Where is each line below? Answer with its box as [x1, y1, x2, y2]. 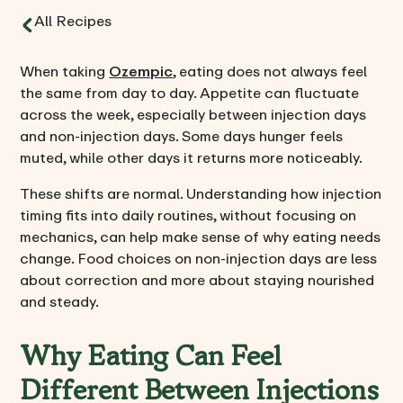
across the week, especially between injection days [20, 103, 367, 127]
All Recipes [34, 9, 112, 33]
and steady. [20, 290, 100, 314]
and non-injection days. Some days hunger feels [20, 124, 344, 148]
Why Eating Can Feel [20, 345, 282, 373]
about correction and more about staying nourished [20, 268, 375, 292]
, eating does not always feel [173, 59, 368, 84]
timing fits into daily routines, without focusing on [20, 203, 357, 228]
